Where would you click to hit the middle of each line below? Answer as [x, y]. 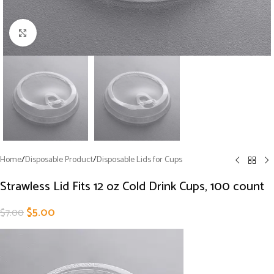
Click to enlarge [63, 32]
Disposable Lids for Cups [139, 160]
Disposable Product [59, 160]
